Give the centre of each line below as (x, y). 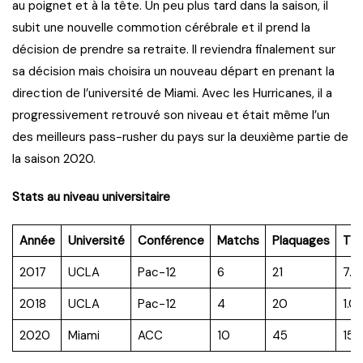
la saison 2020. (54, 158)
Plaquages (301, 240)
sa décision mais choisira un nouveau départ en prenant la (173, 71)
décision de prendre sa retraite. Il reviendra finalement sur (174, 49)
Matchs (238, 240)
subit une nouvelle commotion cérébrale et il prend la (161, 27)
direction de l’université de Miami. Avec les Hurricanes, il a (172, 93)
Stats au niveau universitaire (91, 196)
